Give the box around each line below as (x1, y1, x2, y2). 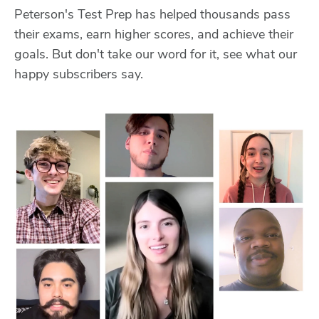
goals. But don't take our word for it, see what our (14, 45, 297, 63)
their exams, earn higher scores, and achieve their (14, 25, 293, 43)
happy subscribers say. (14, 65, 143, 83)
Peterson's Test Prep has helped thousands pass (14, 5, 291, 23)
